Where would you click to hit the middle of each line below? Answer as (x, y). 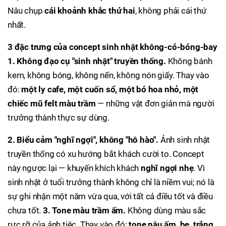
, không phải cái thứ (171, 11)
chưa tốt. (25, 210)
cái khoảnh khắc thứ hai (90, 11)
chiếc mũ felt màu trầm (52, 103)
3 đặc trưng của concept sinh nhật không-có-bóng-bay (112, 47)
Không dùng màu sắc (166, 210)
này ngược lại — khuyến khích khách (74, 168)
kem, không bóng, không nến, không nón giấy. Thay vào (108, 75)
